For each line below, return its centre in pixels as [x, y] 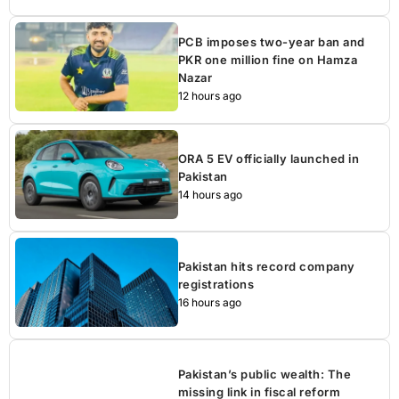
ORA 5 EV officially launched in [269, 159]
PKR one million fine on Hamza [268, 60]
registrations [216, 285]
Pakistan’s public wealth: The [265, 375]
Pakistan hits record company [266, 267]
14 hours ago [210, 195]
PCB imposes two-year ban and [271, 42]
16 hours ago [209, 303]
